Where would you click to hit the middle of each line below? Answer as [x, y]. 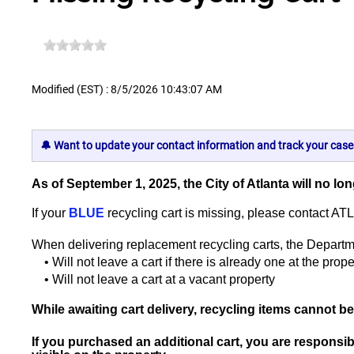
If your [50, 213]
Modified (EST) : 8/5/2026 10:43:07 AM [127, 89]
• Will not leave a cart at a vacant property [153, 279]
